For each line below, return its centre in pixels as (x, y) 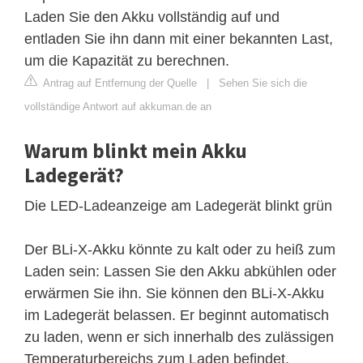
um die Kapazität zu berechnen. (127, 60)
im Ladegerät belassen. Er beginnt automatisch (177, 315)
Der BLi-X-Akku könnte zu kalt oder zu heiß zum (180, 249)
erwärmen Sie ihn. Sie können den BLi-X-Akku (174, 293)
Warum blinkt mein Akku (136, 150)
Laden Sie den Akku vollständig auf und (152, 17)
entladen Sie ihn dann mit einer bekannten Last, (179, 38)
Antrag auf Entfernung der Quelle (119, 83)
